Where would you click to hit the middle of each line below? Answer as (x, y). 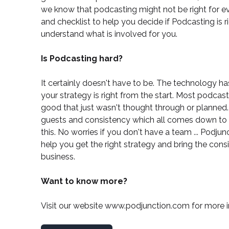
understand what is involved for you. (109, 34)
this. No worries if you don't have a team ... (121, 132)
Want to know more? (84, 181)
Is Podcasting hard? (82, 59)
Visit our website (73, 206)
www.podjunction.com (147, 206)
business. (58, 157)
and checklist (66, 22)
